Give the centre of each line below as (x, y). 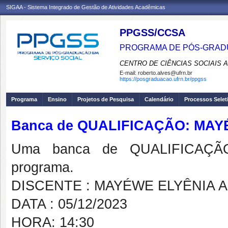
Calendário (159, 99)
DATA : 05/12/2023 (69, 204)
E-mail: (129, 73)
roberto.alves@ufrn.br (165, 73)
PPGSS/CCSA (152, 33)
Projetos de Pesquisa (106, 99)
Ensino (57, 99)
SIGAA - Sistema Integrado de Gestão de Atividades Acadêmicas (86, 7)
